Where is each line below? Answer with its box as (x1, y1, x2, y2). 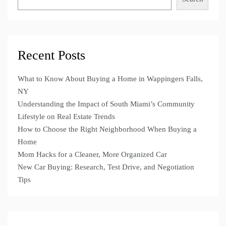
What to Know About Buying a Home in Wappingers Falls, (18, 74, 203, 83)
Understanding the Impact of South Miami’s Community (18, 99, 195, 108)
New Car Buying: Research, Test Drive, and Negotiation (18, 162, 194, 171)
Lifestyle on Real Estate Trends (18, 112, 115, 121)
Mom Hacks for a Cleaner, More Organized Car (18, 150, 167, 158)
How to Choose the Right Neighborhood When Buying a (18, 125, 197, 133)
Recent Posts (18, 47, 85, 63)
